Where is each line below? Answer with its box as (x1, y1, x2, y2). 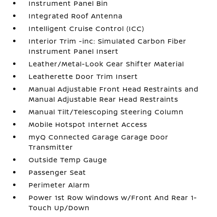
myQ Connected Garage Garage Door (29, 132, 169, 141)
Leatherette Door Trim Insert (29, 72, 139, 81)
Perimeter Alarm (29, 180, 91, 189)
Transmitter (29, 142, 74, 152)
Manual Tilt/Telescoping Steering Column (29, 107, 184, 116)
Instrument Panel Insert (29, 46, 119, 56)
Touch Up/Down (29, 203, 90, 212)
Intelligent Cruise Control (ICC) (29, 24, 145, 33)
